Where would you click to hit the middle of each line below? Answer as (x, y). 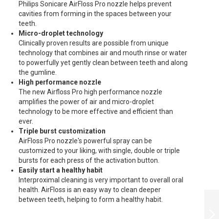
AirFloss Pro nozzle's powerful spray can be (85, 141)
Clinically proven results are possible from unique (93, 43)
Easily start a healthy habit (60, 170)
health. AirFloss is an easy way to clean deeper (89, 190)
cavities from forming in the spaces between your (95, 14)
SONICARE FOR (175, 210)
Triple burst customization (62, 131)
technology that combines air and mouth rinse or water (103, 53)
